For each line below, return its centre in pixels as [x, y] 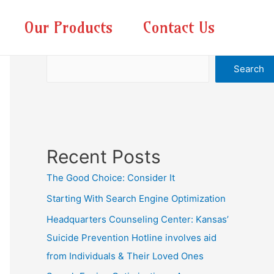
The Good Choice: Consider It [111, 178]
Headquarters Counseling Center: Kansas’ [138, 219]
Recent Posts [104, 157]
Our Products [68, 28]
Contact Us [179, 28]
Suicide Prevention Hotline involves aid [131, 237]
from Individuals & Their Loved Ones [125, 256]
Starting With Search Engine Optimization [136, 198]
